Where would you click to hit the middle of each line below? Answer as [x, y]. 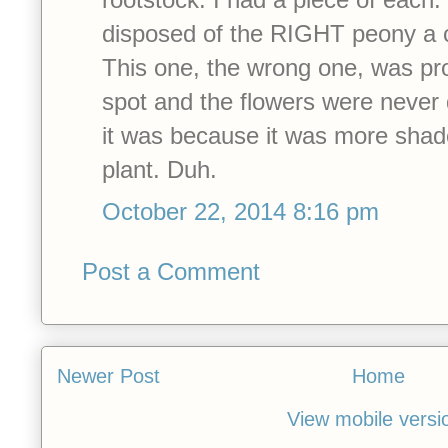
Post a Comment [171, 271]
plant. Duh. [159, 169]
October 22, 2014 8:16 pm [240, 212]
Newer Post [108, 375]
